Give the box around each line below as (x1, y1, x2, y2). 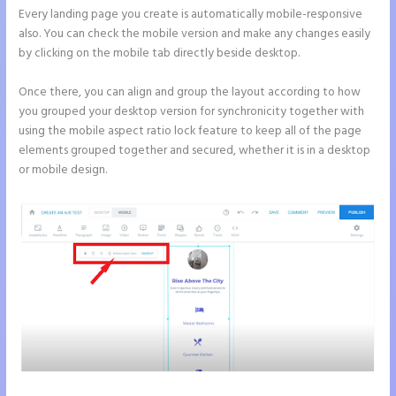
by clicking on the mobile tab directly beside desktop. (19, 43, 301, 63)
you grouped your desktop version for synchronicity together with (19, 102, 365, 121)
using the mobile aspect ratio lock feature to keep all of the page (19, 121, 362, 141)
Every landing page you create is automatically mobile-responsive (19, 4, 363, 24)
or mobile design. (19, 160, 108, 179)
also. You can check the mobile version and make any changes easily (19, 24, 371, 43)
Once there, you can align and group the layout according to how (19, 82, 362, 102)
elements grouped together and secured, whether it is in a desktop (19, 141, 371, 160)
